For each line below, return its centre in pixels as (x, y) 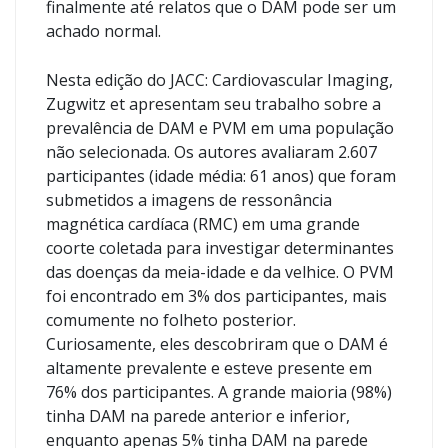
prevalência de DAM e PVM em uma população (220, 128)
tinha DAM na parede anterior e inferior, (198, 416)
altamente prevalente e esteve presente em (209, 368)
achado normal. (105, 31)
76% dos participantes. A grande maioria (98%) (219, 392)
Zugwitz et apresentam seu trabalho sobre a (213, 104)
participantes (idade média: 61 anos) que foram (221, 176)
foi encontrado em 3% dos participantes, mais (216, 296)
